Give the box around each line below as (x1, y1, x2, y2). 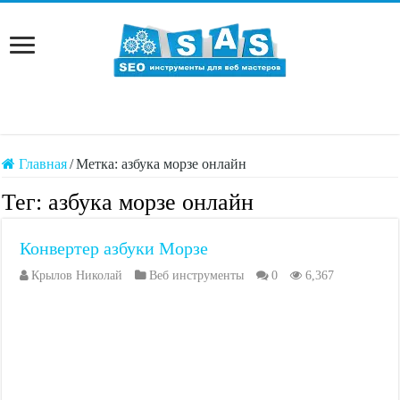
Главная (15, 156, 68, 171)
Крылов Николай (31, 269, 123, 282)
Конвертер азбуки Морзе (20, 238, 209, 258)
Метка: (76, 156, 122, 171)
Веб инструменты (149, 269, 245, 282)
